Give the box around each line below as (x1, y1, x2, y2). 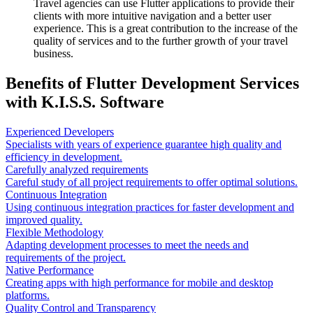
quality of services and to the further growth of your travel (34, 34, 288, 47)
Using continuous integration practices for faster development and (6, 201, 294, 213)
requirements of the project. (6, 251, 126, 263)
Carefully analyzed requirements (6, 163, 148, 175)
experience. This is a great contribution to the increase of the (34, 22, 298, 34)
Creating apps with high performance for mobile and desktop (6, 276, 273, 289)
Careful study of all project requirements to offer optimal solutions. (6, 175, 298, 188)
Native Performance (6, 263, 94, 276)
